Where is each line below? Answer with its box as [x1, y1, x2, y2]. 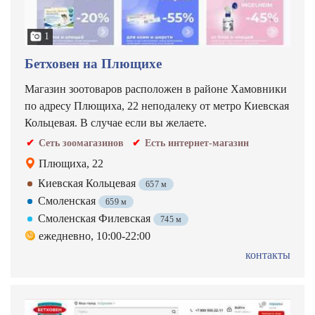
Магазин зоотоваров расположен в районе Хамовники [25, 83, 287, 95]
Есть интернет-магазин [145, 138, 249, 148]
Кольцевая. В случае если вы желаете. [25, 117, 207, 129]
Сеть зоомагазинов [39, 138, 124, 148]
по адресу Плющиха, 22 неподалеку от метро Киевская [25, 100, 289, 112]
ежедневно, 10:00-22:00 [39, 230, 150, 242]
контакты [245, 249, 290, 261]
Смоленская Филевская [38, 212, 153, 224]
